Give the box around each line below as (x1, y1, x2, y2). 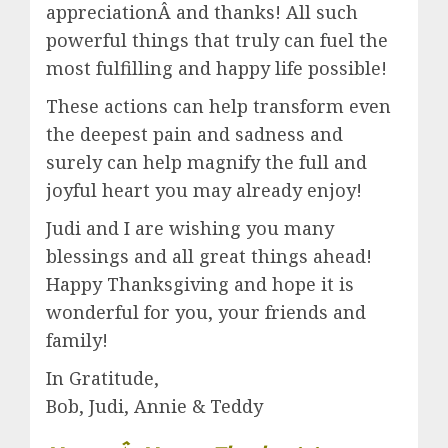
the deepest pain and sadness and (46, 122, 343, 147)
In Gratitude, (46, 366, 159, 391)
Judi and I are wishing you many (46, 216, 334, 241)
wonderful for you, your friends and (46, 300, 366, 325)
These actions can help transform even (46, 94, 391, 119)
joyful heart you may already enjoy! (46, 178, 362, 203)
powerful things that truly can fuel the (46, 28, 388, 53)
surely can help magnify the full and (46, 150, 367, 175)
